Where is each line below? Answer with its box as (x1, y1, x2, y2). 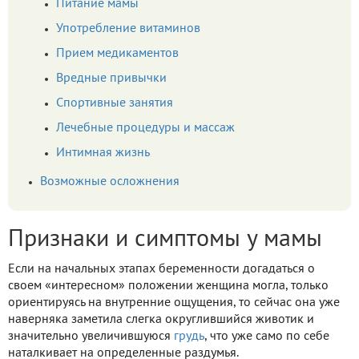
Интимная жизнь (56, 147, 150, 159)
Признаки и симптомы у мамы (8, 228, 322, 251)
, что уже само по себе (204, 330, 329, 342)
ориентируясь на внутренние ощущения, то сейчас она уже (8, 296, 340, 309)
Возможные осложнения (40, 175, 179, 188)
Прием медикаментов (56, 47, 179, 59)
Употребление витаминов (56, 22, 200, 34)
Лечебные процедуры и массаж (56, 122, 235, 134)
